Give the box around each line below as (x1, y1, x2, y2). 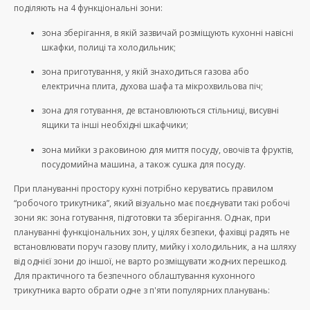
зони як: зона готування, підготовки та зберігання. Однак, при (14, 212, 271, 224)
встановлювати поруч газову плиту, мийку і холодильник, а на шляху (14, 241, 296, 253)
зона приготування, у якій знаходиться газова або (42, 65, 249, 77)
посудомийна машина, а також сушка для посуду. (42, 158, 248, 170)
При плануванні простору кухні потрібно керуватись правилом (14, 183, 273, 195)
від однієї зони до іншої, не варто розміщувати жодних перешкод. (14, 255, 287, 268)
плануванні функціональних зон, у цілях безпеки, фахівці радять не (14, 226, 290, 239)
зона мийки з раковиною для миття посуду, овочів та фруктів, (42, 143, 293, 156)
